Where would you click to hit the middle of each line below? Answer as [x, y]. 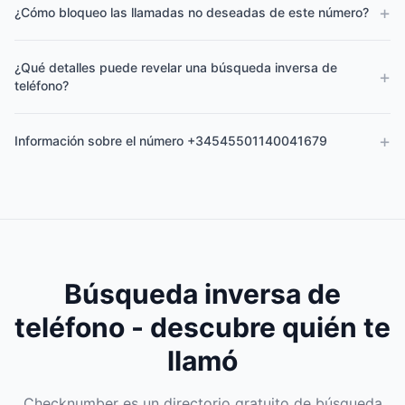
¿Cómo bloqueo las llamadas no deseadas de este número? [192, 12]
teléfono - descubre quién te [202, 327]
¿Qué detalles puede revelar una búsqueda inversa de [176, 67]
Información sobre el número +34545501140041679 [171, 141]
